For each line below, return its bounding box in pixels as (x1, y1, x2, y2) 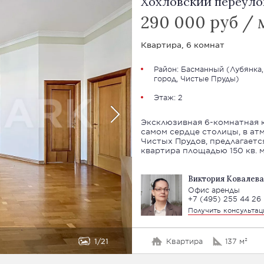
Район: (153, 64, 181, 74)
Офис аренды (187, 185, 240, 194)
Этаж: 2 (153, 93, 183, 102)
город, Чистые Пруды (153, 74, 236, 83)
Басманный (180, 64, 224, 74)
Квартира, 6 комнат (140, 39, 225, 49)
